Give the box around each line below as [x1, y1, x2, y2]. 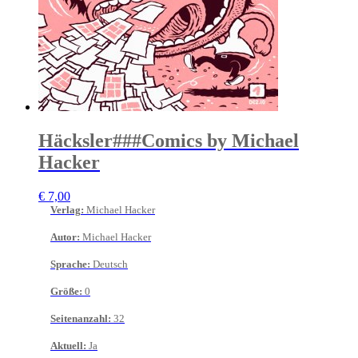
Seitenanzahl [50, 312, 108, 324]
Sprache [50, 257, 87, 270]
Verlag [50, 203, 81, 216]
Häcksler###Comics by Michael [38, 129, 299, 151]
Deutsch [93, 257, 128, 270]
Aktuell [50, 339, 83, 352]
